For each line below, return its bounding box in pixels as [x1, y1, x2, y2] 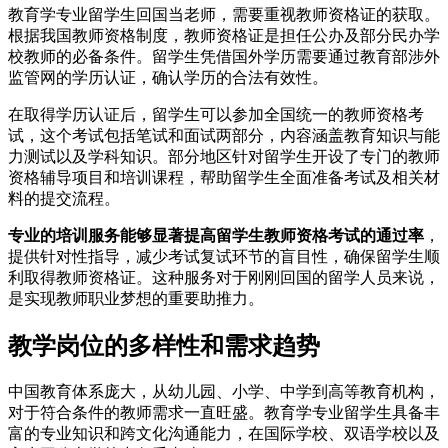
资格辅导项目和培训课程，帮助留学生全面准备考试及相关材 [8, 169, 440, 187]
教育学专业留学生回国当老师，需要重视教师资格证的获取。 [8, 6, 440, 24]
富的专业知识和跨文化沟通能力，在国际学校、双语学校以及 [8, 424, 440, 442]
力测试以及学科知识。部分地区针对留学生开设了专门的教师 [8, 148, 440, 166]
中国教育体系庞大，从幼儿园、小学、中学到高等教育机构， [8, 382, 440, 400]
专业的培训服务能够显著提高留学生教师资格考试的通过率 [8, 227, 424, 245]
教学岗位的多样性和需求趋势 [8, 333, 320, 360]
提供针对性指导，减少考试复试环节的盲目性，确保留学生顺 [8, 248, 440, 266]
